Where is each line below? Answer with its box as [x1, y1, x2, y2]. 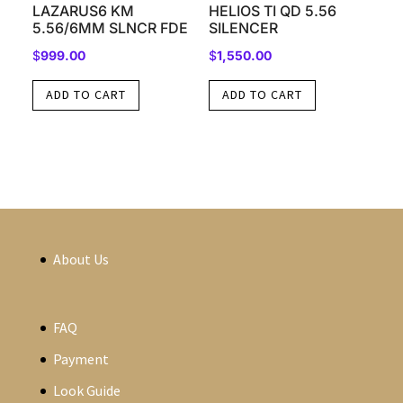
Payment [52, 350, 109, 369]
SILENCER [208, 19, 278, 38]
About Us [52, 249, 109, 268]
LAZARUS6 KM [31, 2, 134, 21]
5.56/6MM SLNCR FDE [31, 19, 188, 38]
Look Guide [52, 381, 121, 400]
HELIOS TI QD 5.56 [208, 2, 336, 21]
